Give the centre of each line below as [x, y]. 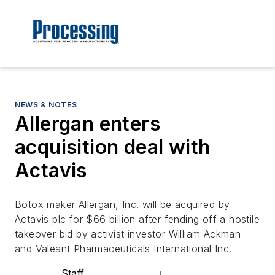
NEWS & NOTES [46, 105]
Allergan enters [87, 124]
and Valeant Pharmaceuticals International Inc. [123, 249]
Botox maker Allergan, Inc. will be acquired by [122, 205]
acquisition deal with [113, 147]
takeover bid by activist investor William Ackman [128, 234]
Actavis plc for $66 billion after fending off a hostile [137, 219]
